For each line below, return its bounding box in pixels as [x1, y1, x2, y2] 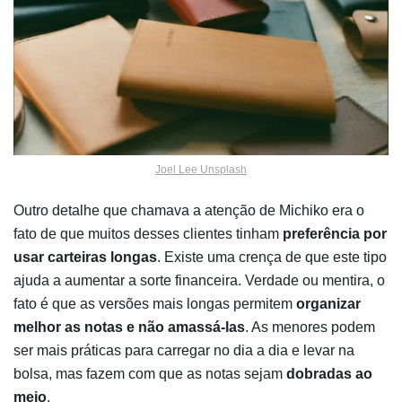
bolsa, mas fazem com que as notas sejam [13, 365, 286, 381]
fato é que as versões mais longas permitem [13, 295, 293, 311]
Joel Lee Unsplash [155, 162, 247, 176]
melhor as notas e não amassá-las [13, 319, 245, 335]
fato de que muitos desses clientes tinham [13, 225, 283, 241]
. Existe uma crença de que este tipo [157, 249, 387, 265]
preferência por [283, 225, 387, 241]
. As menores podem [245, 319, 375, 335]
